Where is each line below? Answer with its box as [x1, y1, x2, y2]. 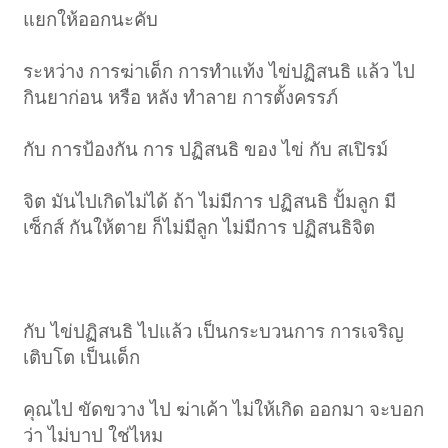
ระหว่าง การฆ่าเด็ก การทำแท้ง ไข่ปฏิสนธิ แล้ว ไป [23, 61, 416, 83]
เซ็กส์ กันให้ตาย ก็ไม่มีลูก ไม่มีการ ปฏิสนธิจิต [23, 217, 376, 239]
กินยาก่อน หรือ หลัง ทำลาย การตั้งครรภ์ [23, 87, 339, 109]
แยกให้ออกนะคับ [23, 9, 159, 31]
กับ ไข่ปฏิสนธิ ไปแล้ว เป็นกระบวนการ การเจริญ [23, 321, 405, 343]
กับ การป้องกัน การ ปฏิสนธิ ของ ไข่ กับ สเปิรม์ [23, 139, 389, 161]
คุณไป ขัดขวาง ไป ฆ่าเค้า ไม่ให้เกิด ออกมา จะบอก [23, 399, 425, 421]
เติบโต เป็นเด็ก [23, 347, 141, 369]
